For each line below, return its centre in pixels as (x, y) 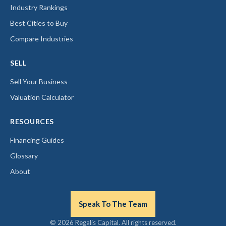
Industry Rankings (39, 7)
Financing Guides (37, 140)
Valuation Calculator (42, 97)
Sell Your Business (39, 81)
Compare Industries (42, 39)
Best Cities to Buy (39, 23)
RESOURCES (32, 121)
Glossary (24, 156)
